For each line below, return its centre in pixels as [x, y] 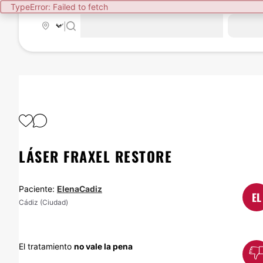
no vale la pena [103, 246]
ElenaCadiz [80, 189]
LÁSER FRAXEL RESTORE [95, 156]
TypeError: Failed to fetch [59, 7]
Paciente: [38, 189]
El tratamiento [46, 246]
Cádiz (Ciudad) [43, 202]
